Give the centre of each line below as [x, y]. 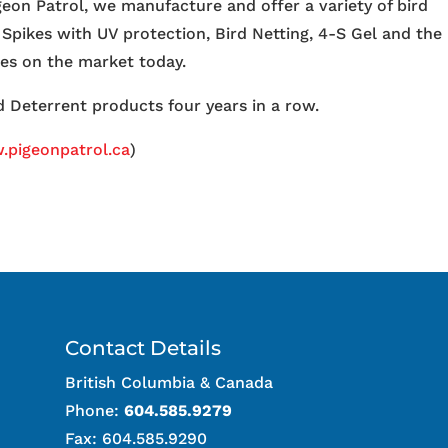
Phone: [94, 410]
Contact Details [142, 347]
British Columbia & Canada [168, 382]
